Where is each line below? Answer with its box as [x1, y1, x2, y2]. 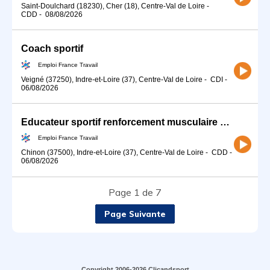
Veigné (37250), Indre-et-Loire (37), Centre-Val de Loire [21, 75, 202, 84]
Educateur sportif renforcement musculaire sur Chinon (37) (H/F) [220, 116, 230, 127]
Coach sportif [21, 43, 83, 54]
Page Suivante [104, 209, 166, 219]
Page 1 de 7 [108, 186, 162, 198]
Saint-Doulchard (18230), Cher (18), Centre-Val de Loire [21, 1, 205, 10]
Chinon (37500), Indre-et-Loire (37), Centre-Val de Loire [21, 148, 204, 157]
